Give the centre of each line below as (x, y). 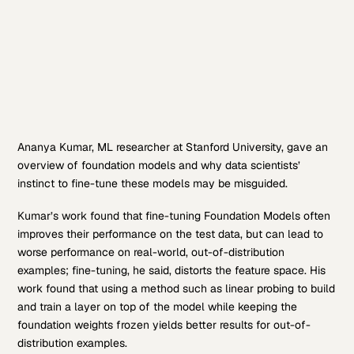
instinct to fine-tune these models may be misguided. (153, 183)
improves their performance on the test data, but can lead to (171, 233)
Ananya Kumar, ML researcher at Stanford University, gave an (173, 147)
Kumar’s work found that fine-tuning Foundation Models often (174, 215)
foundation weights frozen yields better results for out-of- (164, 324)
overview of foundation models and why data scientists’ (159, 165)
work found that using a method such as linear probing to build (177, 288)
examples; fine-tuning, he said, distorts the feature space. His (172, 270)
